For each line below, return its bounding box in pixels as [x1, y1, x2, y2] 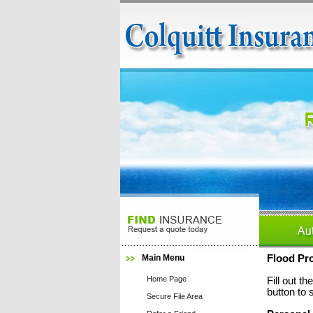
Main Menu [142, 253, 184, 263]
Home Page [147, 275, 187, 283]
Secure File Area [147, 292, 203, 300]
